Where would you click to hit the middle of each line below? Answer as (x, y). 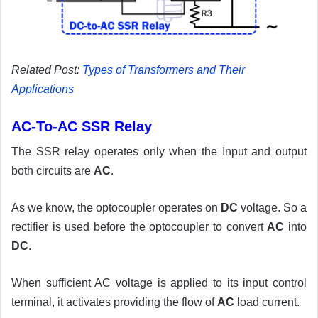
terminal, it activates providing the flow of (114, 302)
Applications (43, 89)
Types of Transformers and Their (164, 70)
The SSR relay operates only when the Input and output (159, 151)
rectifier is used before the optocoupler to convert (139, 226)
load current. (267, 302)
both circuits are (53, 170)
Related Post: (47, 70)
